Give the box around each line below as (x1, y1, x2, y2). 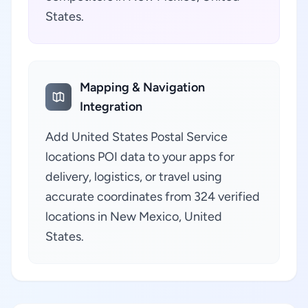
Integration (80, 99, 143, 114)
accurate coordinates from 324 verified (45, 189, 260, 204)
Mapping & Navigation (80, 80, 206, 95)
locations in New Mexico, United (45, 209, 222, 224)
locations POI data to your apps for (45, 149, 234, 164)
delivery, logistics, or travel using (45, 169, 222, 184)
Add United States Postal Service (45, 129, 228, 144)
